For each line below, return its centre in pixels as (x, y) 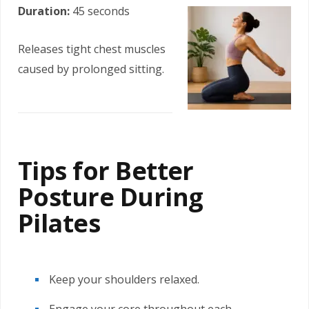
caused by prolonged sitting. (91, 69)
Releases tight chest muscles (92, 49)
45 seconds (100, 11)
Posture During (111, 197)
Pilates (59, 223)
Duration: (44, 11)
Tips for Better (106, 170)
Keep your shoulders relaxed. (124, 279)
